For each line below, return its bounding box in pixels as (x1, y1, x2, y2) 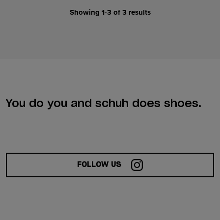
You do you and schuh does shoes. (6, 98, 201, 110)
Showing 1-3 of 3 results (69, 7, 151, 18)
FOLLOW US (77, 161, 124, 169)
